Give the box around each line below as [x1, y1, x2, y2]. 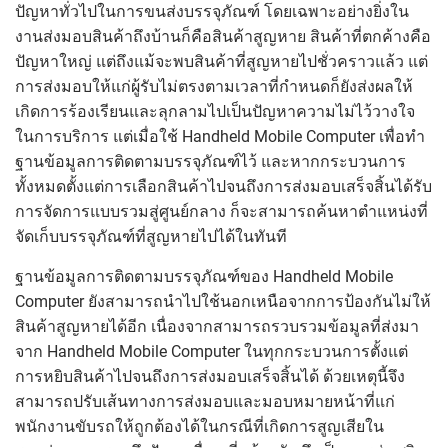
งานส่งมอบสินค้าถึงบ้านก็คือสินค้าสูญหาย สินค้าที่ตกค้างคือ [15, 26, 431, 46]
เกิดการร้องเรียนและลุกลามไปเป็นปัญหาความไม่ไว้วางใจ [15, 101, 415, 121]
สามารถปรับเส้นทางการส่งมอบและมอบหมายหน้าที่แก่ [15, 391, 395, 411]
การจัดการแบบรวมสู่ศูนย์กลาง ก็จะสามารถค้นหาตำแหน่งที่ [15, 201, 428, 221]
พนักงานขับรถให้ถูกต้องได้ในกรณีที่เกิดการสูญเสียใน [15, 416, 384, 436]
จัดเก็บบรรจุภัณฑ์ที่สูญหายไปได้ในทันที [15, 226, 287, 246]
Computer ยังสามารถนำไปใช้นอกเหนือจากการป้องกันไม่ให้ [15, 291, 431, 311]
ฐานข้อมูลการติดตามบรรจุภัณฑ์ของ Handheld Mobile [15, 266, 393, 286]
